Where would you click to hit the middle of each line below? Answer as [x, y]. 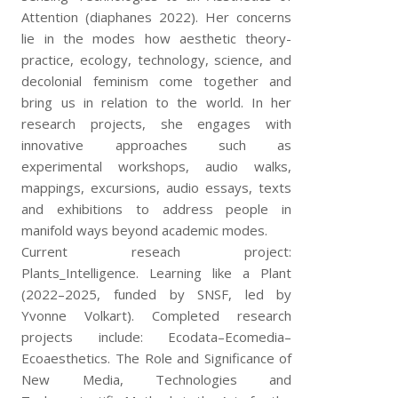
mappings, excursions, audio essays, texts [157, 187]
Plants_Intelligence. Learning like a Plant [157, 273]
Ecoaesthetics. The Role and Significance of [157, 358]
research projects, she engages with [157, 123]
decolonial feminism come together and [157, 81]
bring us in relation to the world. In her [157, 102]
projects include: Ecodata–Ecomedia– [157, 337]
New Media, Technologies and [157, 379]
